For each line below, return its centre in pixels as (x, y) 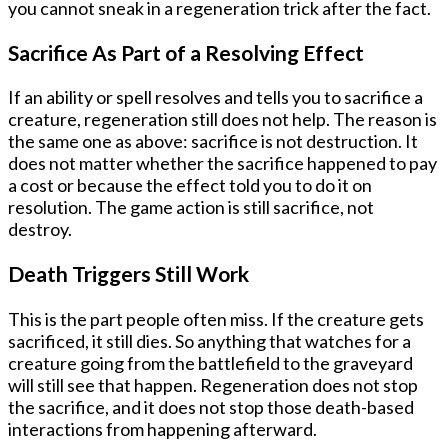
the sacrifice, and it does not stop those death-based (211, 406)
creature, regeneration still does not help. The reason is (222, 119)
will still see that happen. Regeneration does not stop (213, 384)
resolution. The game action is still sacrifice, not (191, 207)
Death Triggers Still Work (128, 274)
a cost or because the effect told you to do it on (190, 185)
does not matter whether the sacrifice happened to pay (222, 163)
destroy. (40, 229)
